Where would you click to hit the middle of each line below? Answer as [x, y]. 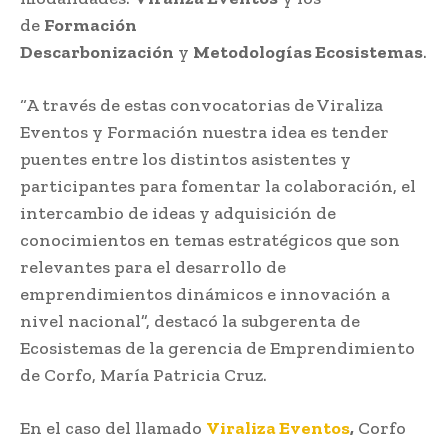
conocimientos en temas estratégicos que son [210, 239]
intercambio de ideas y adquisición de [178, 212]
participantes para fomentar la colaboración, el [218, 185]
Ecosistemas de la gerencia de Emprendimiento [217, 347]
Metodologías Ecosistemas [308, 51]
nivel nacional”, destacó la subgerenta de [190, 320]
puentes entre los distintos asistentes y [185, 158]
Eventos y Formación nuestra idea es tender [204, 131]
